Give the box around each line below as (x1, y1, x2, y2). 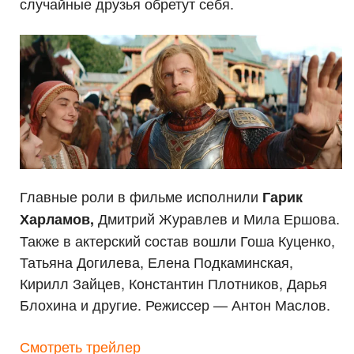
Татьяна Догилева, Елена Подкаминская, (20, 251, 293, 273)
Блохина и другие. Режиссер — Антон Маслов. (20, 294, 330, 315)
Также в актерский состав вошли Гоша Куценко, (20, 230, 335, 251)
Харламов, (20, 209, 94, 230)
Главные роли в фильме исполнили (20, 186, 262, 207)
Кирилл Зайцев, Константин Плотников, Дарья (20, 273, 327, 294)
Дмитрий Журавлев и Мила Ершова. (94, 208, 340, 229)
